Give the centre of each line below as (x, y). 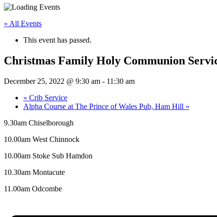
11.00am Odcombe (33, 188)
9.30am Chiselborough (39, 123)
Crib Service (47, 97)
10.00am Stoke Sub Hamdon (48, 155)
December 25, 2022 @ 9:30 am (52, 81)
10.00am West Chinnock (42, 139)
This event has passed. (57, 40)
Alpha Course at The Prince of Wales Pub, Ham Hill (104, 106)
